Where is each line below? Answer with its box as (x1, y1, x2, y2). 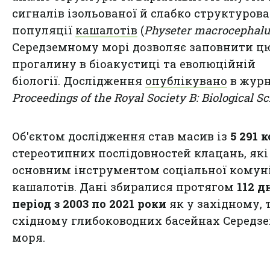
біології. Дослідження (12, 73, 145, 88)
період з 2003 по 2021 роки (12, 196, 166, 211)
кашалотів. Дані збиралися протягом (12, 179, 237, 194)
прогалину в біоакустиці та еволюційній (12, 56, 256, 71)
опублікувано (145, 73, 227, 88)
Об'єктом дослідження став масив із (12, 128, 230, 143)
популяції (12, 22, 75, 37)
